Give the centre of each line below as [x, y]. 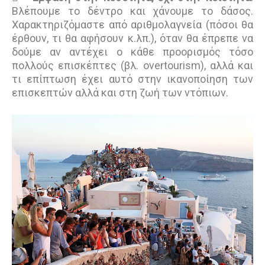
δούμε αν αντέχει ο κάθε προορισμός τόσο [132, 52]
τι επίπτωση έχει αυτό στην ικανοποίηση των [132, 79]
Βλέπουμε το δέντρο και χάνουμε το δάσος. [132, 11]
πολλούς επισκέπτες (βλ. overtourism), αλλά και [132, 66]
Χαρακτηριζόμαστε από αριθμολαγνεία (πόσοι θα [132, 25]
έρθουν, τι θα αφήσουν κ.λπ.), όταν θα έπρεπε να [132, 38]
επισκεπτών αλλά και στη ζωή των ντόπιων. [121, 93]
